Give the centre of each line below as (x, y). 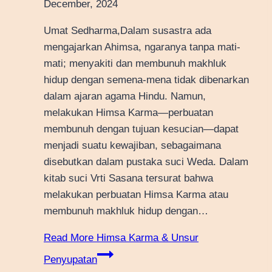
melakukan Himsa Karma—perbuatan (128, 113)
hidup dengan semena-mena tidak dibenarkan (146, 80)
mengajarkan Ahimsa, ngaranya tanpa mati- (142, 47)
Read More (69, 238)
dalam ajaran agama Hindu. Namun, (125, 97)
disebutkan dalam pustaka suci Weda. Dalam (146, 162)
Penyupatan (70, 260)
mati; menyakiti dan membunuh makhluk (135, 64)
